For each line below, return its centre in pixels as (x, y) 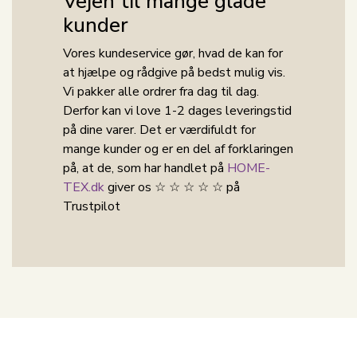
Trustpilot (92, 206)
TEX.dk (84, 187)
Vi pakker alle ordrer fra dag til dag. (161, 91)
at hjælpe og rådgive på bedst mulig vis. (174, 72)
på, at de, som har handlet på (145, 168)
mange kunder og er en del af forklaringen (178, 149)
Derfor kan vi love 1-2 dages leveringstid (177, 110)
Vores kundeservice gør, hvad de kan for (173, 53)
